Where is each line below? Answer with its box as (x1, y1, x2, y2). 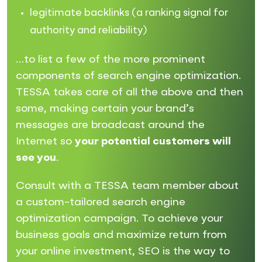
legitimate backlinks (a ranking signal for (30, 8, 228, 18)
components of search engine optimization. (16, 70, 241, 81)
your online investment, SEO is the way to (16, 246, 230, 257)
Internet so (16, 136, 75, 147)
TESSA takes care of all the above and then (16, 87, 243, 98)
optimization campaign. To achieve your (16, 213, 223, 224)
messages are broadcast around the (16, 119, 205, 130)
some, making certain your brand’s (16, 103, 194, 114)
